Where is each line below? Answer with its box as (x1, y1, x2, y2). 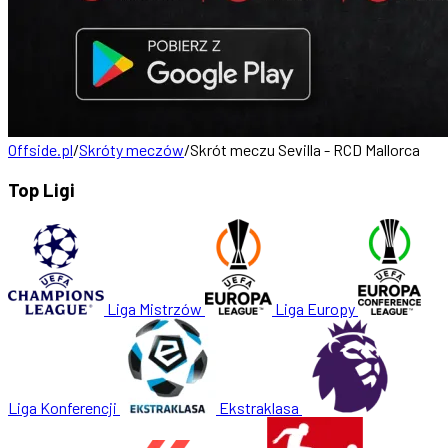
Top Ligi (8, 177, 75, 201)
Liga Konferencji (8, 398, 117, 418)
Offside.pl (8, 140, 73, 159)
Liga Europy (275, 299, 355, 319)
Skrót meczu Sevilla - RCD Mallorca (190, 140, 420, 159)
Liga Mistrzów (107, 299, 202, 319)
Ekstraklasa (219, 398, 299, 418)
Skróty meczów (79, 140, 184, 159)
